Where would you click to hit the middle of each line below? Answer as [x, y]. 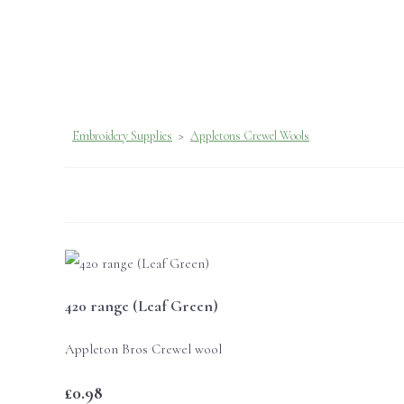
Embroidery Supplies [122, 136]
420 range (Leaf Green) [142, 306]
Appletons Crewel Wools [250, 136]
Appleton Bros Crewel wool [143, 349]
